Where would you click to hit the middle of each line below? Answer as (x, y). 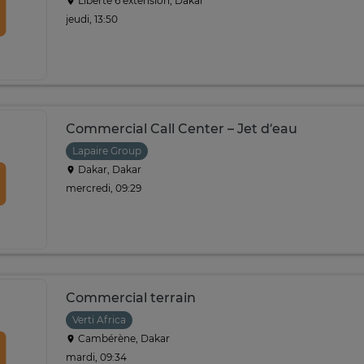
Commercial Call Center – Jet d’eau (182, 129)
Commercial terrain (131, 298)
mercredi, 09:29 (104, 188)
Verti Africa (99, 320)
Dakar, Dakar (108, 169)
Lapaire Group (107, 151)
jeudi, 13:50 (92, 19)
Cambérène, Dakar (123, 338)
